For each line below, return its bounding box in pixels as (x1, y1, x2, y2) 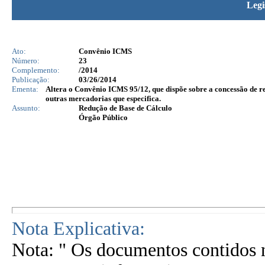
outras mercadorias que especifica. (46, 94, 161, 103)
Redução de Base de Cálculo (79, 104, 172, 112)
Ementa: (12, 85, 38, 93)
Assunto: (12, 104, 40, 112)
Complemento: (12, 66, 60, 75)
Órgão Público (79, 113, 128, 122)
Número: (12, 56, 40, 65)
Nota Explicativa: (12, 218, 145, 239)
